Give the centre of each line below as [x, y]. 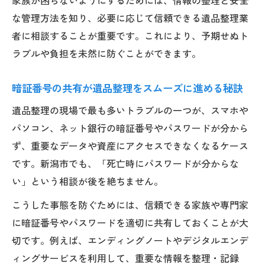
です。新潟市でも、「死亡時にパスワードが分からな [125, 163]
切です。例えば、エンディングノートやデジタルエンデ [130, 240]
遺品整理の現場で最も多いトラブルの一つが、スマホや [130, 110]
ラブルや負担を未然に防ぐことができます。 [106, 53]
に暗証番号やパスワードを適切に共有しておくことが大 [130, 222]
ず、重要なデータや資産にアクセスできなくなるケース [130, 145]
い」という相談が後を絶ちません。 [88, 181]
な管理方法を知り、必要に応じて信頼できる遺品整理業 [130, 17]
